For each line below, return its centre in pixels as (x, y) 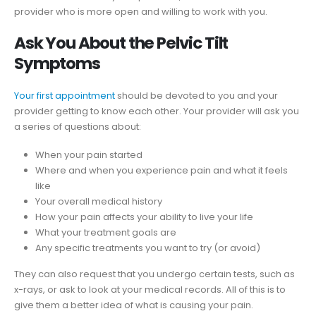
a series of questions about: (78, 126)
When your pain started (89, 155)
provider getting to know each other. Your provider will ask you (157, 111)
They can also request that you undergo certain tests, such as (154, 274)
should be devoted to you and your (196, 95)
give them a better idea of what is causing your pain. (134, 305)
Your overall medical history (98, 202)
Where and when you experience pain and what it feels (161, 171)
